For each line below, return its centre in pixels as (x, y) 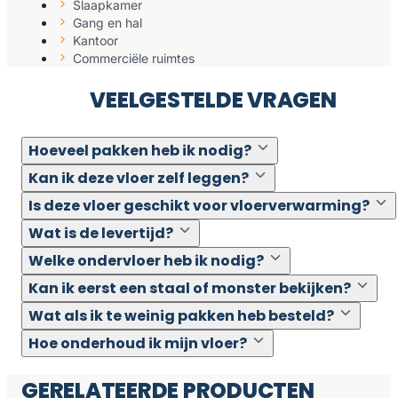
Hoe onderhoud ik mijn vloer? (138, 344)
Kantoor (96, 41)
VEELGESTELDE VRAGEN (213, 100)
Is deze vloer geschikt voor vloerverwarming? (199, 206)
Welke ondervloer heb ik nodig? (146, 261)
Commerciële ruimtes (134, 59)
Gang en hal (107, 23)
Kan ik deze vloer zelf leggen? (139, 179)
